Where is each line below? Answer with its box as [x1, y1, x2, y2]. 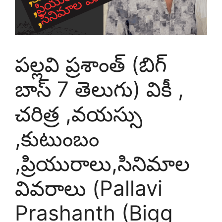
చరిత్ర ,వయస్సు [15, 101, 142, 126]
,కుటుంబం [15, 125, 99, 151]
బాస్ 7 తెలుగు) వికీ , [15, 76, 184, 102]
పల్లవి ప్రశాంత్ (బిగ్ [15, 51, 166, 77]
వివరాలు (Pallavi [15, 175, 163, 201]
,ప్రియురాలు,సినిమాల [15, 150, 190, 176]
